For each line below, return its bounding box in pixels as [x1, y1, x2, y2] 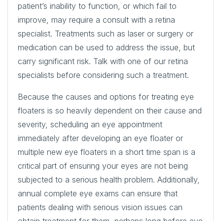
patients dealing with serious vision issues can [18, 202, 183, 212]
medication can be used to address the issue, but [18, 42, 195, 52]
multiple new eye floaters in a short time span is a [18, 147, 195, 157]
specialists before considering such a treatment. [18, 70, 189, 80]
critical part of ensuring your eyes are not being [18, 160, 188, 171]
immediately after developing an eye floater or [18, 133, 183, 143]
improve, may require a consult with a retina [18, 14, 175, 25]
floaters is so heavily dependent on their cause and [18, 105, 202, 115]
